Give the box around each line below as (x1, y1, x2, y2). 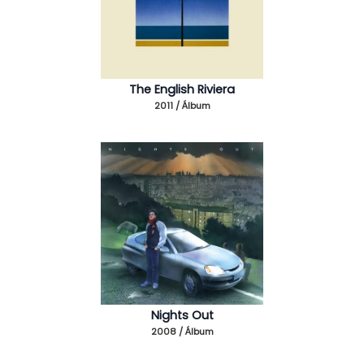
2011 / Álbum (154, 98, 210, 112)
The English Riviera (129, 80, 235, 97)
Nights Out (150, 306, 214, 323)
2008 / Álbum (150, 324, 214, 338)
